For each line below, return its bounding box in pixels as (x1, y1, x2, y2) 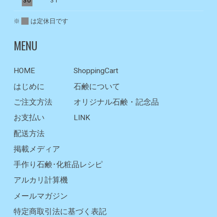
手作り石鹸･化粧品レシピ (14, 160, 103, 170)
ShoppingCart (74, 66, 118, 76)
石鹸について (74, 82, 120, 91)
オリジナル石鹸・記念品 (74, 97, 159, 107)
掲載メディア (14, 144, 60, 154)
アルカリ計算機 (14, 176, 68, 185)
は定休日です (30, 17, 68, 25)
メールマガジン (14, 191, 68, 201)
